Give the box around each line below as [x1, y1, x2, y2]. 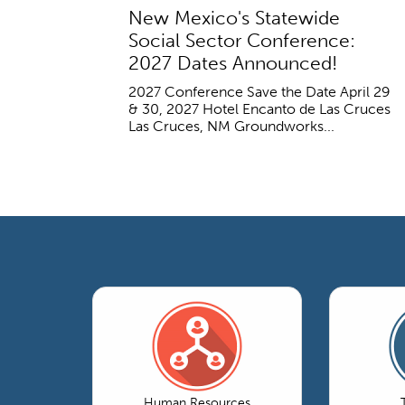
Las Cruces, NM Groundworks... [128, 117, 334, 135]
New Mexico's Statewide [128, 5, 340, 29]
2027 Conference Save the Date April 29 [128, 82, 391, 100]
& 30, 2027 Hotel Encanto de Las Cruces [128, 99, 391, 118]
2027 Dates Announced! [128, 51, 337, 74]
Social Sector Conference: [128, 28, 355, 52]
